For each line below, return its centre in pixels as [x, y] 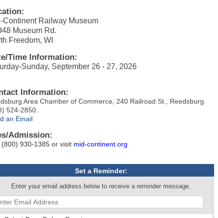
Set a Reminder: [101, 171]
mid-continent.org [101, 144]
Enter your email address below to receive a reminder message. [101, 186]
